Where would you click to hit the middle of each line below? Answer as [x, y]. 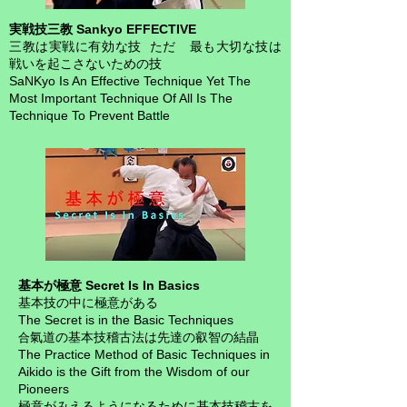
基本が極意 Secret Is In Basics [109, 285]
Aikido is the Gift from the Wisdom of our [134, 372]
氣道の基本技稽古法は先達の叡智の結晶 [144, 337]
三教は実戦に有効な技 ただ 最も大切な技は [145, 46]
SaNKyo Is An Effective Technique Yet [119, 81]
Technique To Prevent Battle [89, 115]
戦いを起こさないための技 [85, 64]
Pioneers [44, 389]
